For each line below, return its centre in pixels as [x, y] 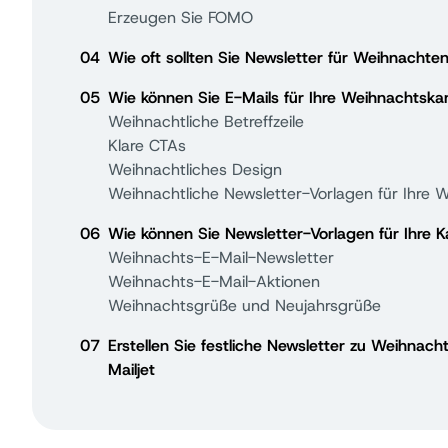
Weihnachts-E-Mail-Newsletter [221, 257]
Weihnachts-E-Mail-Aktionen [214, 281]
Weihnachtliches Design [195, 169]
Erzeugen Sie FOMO [180, 17]
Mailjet [131, 369]
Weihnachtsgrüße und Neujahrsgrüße [244, 305]
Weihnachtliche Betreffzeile [206, 121]
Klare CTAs [147, 145]
